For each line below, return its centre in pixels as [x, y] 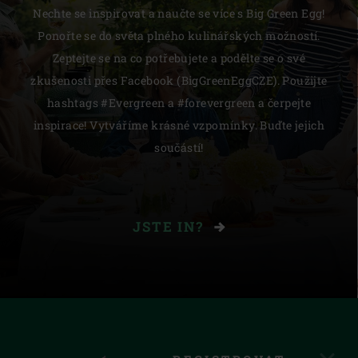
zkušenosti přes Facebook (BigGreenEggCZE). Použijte [179, 81]
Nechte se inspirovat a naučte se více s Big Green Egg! [179, 14]
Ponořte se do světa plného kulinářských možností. [179, 36]
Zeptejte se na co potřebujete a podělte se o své [179, 58]
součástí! [179, 148]
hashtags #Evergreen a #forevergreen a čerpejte [179, 103]
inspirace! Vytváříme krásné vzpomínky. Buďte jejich [179, 125]
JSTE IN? [171, 227]
